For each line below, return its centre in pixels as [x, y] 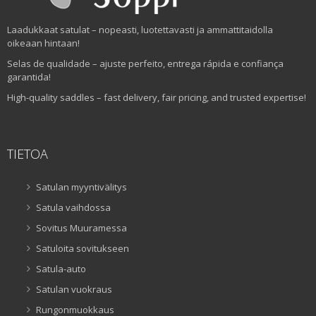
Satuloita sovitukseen [83, 249]
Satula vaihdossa [73, 208]
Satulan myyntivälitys [81, 187]
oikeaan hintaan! [43, 43]
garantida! [29, 77]
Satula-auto [61, 269]
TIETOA [28, 154]
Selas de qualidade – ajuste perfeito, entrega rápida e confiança [145, 64]
